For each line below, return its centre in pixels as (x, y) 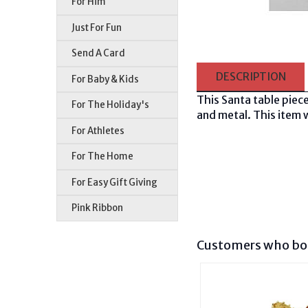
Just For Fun (97, 27)
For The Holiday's (111, 105)
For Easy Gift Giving (115, 182)
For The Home (103, 157)
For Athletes (98, 131)
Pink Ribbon (98, 208)
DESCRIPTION (251, 76)
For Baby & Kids (106, 79)
